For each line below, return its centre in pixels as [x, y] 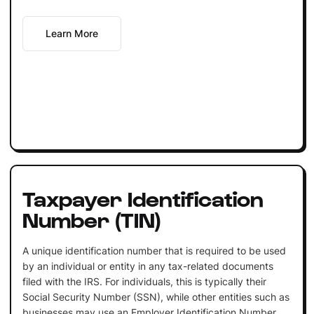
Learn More [71, 33]
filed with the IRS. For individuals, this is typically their [144, 281]
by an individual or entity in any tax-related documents [148, 266]
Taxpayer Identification [143, 197]
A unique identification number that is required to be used [154, 250]
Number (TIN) [91, 218]
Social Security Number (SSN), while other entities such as [156, 296]
